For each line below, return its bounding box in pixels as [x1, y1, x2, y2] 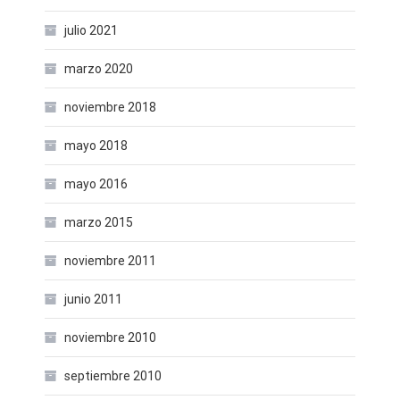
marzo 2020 [64, 62, 133, 76]
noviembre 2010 [64, 330, 156, 345]
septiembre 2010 [64, 369, 162, 383]
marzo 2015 [64, 215, 133, 229]
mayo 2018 [64, 138, 128, 153]
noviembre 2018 [64, 100, 156, 114]
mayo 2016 [64, 177, 128, 191]
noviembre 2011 [64, 254, 156, 268]
